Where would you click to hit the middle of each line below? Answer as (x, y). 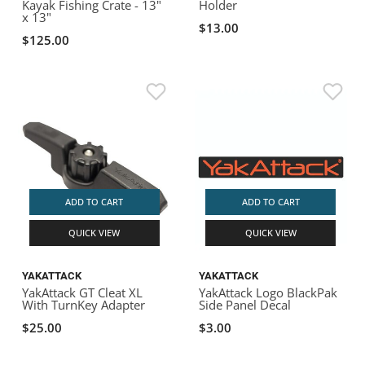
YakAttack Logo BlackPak (268, 292)
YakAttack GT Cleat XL (83, 292)
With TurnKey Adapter (84, 304)
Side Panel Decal (245, 304)
